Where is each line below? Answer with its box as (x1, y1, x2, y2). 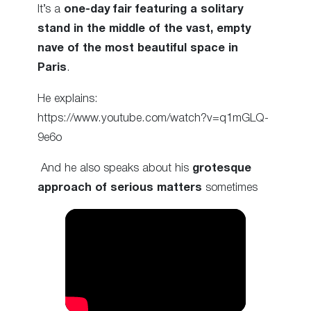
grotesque (192, 162, 251, 174)
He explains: (37, 93, 98, 104)
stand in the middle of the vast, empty (37, 24, 251, 35)
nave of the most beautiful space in (37, 43, 238, 54)
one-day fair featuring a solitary (60, 4, 243, 15)
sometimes (202, 182, 258, 193)
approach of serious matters (37, 182, 202, 193)
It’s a (37, 4, 60, 15)
